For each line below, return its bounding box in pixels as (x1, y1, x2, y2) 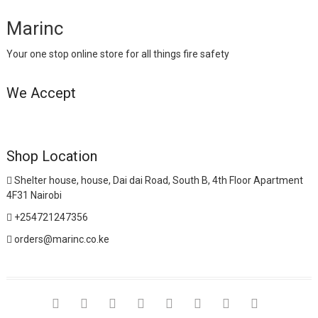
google (116, 295, 151, 310)
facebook (59, 295, 106, 310)
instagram (201, 295, 252, 310)
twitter (87, 295, 121, 310)
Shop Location (6, 147, 97, 165)
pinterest (144, 295, 189, 310)
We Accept (6, 84, 76, 102)
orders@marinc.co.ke (11, 233, 109, 245)
